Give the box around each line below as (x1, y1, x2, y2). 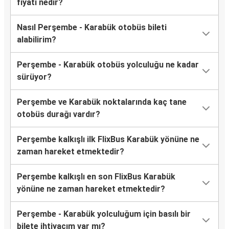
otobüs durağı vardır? (17, 109, 100, 120)
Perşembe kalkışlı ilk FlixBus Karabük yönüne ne (17, 134, 199, 145)
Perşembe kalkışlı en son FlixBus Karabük (17, 172, 175, 182)
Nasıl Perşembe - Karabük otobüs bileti (17, 22, 167, 33)
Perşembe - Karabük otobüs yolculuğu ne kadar (17, 60, 199, 70)
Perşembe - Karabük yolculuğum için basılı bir (17, 209, 191, 219)
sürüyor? (17, 72, 52, 82)
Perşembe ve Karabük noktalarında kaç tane (17, 97, 187, 107)
